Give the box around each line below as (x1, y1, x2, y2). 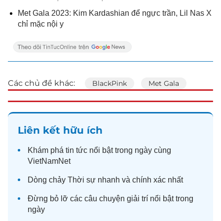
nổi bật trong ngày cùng (87, 146, 171, 154)
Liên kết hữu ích (18, 124, 103, 136)
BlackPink (92, 79, 127, 88)
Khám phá (28, 146, 66, 154)
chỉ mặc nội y (18, 20, 64, 28)
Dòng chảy (28, 176, 68, 184)
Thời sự (68, 176, 96, 184)
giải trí (127, 194, 148, 203)
